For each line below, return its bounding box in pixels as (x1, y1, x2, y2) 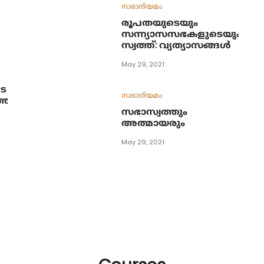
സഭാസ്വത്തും (121, 104, 188, 118)
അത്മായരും (121, 115, 186, 130)
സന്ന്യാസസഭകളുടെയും (121, 27, 242, 41)
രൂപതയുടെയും (121, 15, 199, 29)
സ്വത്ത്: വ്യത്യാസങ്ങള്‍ (121, 38, 232, 52)
